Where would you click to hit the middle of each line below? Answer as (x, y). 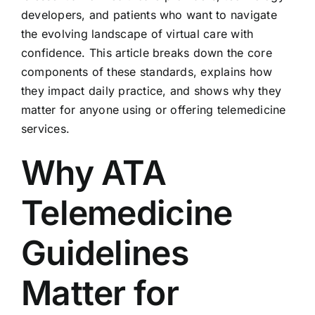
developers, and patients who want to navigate (149, 14)
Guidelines (104, 252)
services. (45, 128)
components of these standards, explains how (147, 71)
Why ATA (93, 172)
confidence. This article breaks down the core (146, 52)
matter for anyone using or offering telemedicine (153, 109)
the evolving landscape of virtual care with (137, 33)
